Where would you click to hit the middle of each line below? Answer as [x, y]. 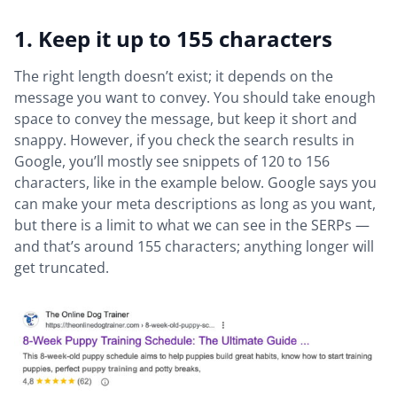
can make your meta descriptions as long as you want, [195, 204]
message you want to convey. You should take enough [195, 98]
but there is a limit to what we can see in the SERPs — [192, 226]
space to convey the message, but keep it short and [186, 119]
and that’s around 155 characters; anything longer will [194, 247]
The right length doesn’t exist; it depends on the [174, 77]
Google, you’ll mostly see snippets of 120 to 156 [172, 162]
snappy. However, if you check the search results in [184, 140]
